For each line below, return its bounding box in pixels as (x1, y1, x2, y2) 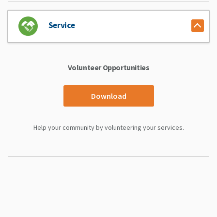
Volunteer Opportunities (67, 62, 150, 72)
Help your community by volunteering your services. (33, 123, 184, 132)
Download (91, 91, 126, 101)
